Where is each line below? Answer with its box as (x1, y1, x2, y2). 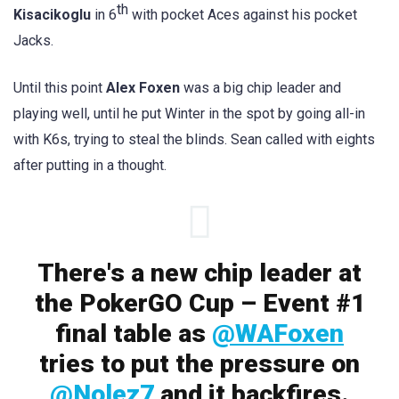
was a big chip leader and (180, 78, 341, 96)
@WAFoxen (212, 318, 344, 348)
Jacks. (13, 32, 53, 50)
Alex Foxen (106, 78, 180, 96)
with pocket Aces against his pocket (128, 6, 357, 24)
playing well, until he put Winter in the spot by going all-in (13, 104, 365, 122)
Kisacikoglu (13, 6, 91, 24)
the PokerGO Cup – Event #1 (34, 288, 365, 318)
